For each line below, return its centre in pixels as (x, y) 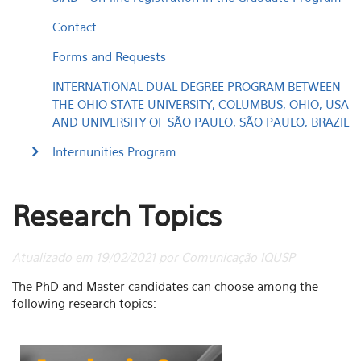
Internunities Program (114, 151)
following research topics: (86, 303)
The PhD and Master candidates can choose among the (165, 286)
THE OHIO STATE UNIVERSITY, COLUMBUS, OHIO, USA (201, 104)
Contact (75, 27)
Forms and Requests (109, 56)
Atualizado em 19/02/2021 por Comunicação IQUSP (154, 257)
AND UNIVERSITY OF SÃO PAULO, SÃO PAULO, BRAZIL (201, 122)
